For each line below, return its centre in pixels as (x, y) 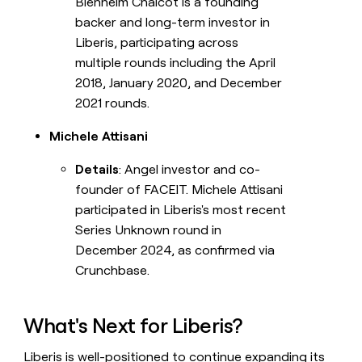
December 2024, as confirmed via (175, 250)
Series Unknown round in (149, 229)
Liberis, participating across (157, 42)
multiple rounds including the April (176, 62)
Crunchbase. (113, 270)
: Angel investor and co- (190, 169)
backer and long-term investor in (173, 22)
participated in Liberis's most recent (181, 209)
